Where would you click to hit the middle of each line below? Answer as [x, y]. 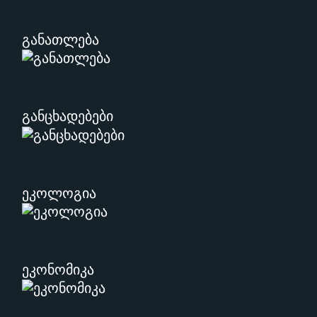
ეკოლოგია [59, 193]
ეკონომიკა [58, 270]
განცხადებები [68, 117]
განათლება [60, 40]
